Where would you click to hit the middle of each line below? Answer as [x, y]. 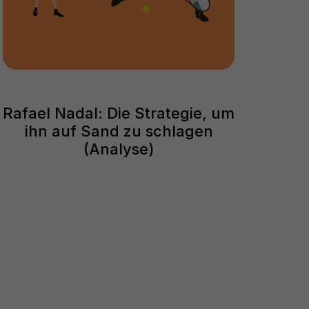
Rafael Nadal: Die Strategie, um [119, 113]
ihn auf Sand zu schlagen [119, 131]
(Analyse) [119, 149]
